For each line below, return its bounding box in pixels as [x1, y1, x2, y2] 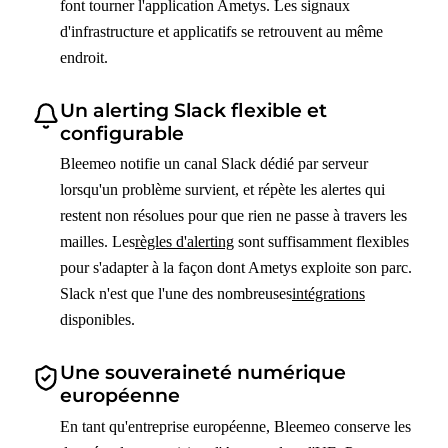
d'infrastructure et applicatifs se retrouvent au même [60, 22, 383, 40]
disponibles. [60, 311, 135, 329]
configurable [60, 120, 184, 145]
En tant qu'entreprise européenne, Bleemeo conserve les [60, 417, 411, 435]
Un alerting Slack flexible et [60, 97, 327, 122]
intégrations [292, 285, 365, 303]
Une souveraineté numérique [60, 360, 346, 385]
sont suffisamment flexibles [234, 233, 409, 251]
